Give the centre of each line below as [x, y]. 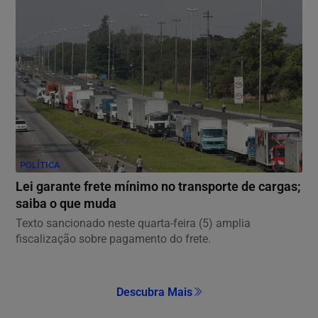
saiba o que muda [66, 203]
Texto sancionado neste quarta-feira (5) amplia [133, 223]
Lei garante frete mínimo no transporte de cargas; [158, 186]
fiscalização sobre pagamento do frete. [113, 238]
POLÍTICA [40, 165]
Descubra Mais [154, 292]
